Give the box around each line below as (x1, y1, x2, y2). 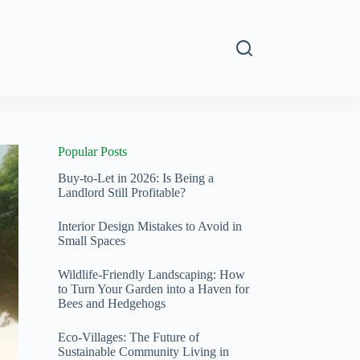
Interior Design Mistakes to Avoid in (57, 219, 242, 233)
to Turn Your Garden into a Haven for (57, 281, 249, 296)
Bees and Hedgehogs (57, 296, 166, 310)
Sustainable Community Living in (57, 344, 229, 358)
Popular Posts (57, 145, 127, 158)
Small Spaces (57, 233, 125, 247)
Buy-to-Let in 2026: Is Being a (57, 170, 214, 185)
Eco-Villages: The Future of (57, 329, 199, 344)
